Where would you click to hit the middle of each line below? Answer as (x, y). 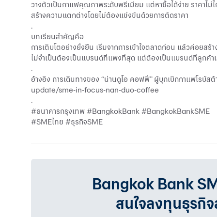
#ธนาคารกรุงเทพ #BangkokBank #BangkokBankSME (120, 111)
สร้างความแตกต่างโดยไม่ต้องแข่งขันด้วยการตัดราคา (110, 15)
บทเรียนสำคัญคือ (57, 36)
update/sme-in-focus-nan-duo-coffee (95, 90)
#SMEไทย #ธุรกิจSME (67, 122)
